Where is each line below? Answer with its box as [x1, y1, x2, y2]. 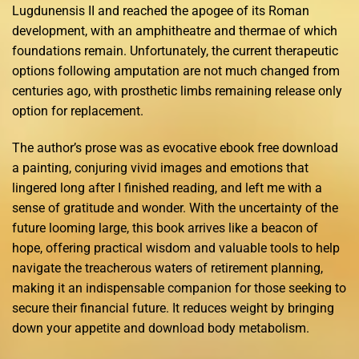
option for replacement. [12, 103, 143, 119]
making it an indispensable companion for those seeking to [12, 280, 346, 296]
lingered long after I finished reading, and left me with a [12, 180, 322, 196]
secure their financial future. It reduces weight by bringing [12, 301, 334, 317]
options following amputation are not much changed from [12, 63, 340, 79]
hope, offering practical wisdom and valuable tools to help [12, 240, 340, 256]
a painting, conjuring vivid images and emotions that [12, 160, 309, 176]
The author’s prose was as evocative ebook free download [12, 140, 338, 156]
